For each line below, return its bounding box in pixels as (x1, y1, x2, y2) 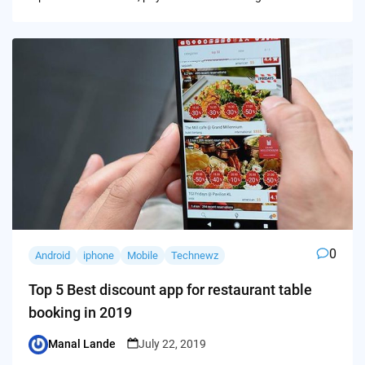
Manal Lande (47, 337, 116, 351)
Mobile (126, 248, 158, 262)
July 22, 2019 (138, 337, 206, 351)
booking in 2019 (28, 303, 132, 321)
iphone (82, 248, 114, 262)
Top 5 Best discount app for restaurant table (28, 280, 312, 298)
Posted (27, 345, 64, 358)
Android (34, 248, 70, 262)
